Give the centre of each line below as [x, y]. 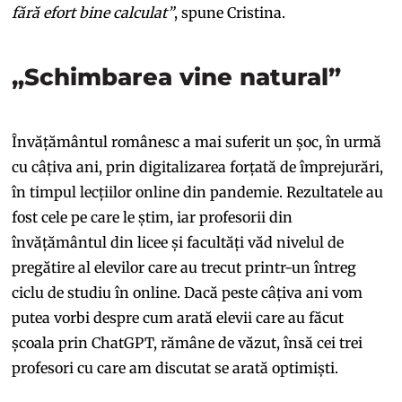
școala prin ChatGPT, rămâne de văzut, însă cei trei [188, 342]
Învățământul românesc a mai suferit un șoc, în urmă [197, 141]
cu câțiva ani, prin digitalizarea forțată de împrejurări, [198, 166]
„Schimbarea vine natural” [177, 77]
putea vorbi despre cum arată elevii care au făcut [178, 317]
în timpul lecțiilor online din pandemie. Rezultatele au [198, 192]
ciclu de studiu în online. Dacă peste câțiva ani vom [188, 292]
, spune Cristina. [230, 12]
